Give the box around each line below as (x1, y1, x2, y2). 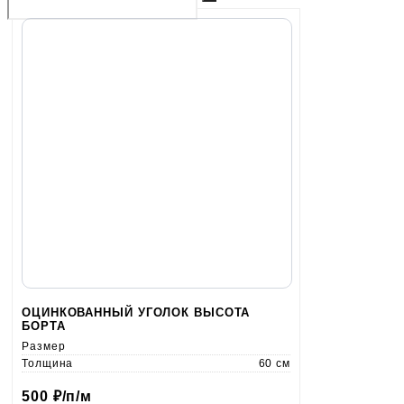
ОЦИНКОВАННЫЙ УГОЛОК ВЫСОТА (22, 306, 251, 320)
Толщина (22, 357, 74, 371)
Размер (22, 340, 66, 353)
